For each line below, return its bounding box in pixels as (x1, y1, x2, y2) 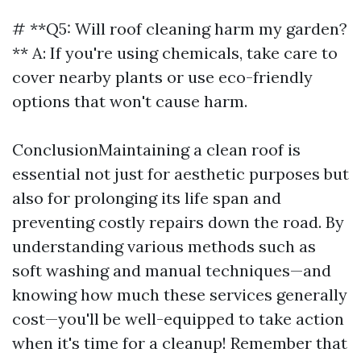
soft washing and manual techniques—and (12, 260, 331, 280)
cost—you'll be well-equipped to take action (12, 309, 344, 329)
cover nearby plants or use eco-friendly (12, 67, 313, 87)
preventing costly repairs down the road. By (12, 212, 344, 232)
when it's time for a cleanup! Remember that (12, 333, 347, 353)
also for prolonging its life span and (12, 188, 281, 208)
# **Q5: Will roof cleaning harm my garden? (12, 19, 347, 39)
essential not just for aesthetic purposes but (12, 164, 349, 184)
